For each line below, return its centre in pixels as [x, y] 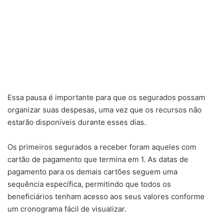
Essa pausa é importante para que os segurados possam [106, 97]
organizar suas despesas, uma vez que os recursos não [105, 110]
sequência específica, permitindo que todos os [89, 184]
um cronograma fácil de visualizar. [67, 209]
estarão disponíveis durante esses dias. [77, 122]
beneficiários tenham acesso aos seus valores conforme [106, 196]
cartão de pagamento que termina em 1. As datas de [98, 159]
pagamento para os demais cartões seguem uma [92, 171]
